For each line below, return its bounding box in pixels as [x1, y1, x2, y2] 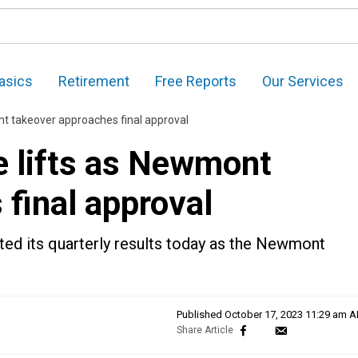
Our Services [262, 73, 344, 90]
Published [177, 308, 225, 321]
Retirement [58, 73, 129, 90]
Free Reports [155, 73, 237, 90]
